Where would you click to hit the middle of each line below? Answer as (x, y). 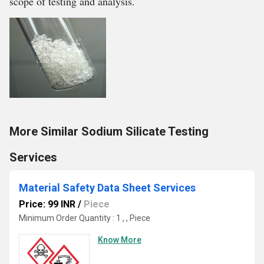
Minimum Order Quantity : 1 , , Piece (85, 218)
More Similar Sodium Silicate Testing (109, 131)
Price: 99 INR (47, 204)
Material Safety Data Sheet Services (107, 188)
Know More (120, 240)
